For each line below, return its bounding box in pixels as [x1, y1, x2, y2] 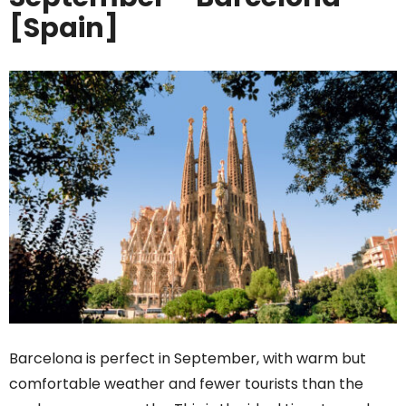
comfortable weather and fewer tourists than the [9, 372, 363, 394]
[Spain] [9, 8, 119, 47]
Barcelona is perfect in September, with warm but [9, 347, 366, 369]
